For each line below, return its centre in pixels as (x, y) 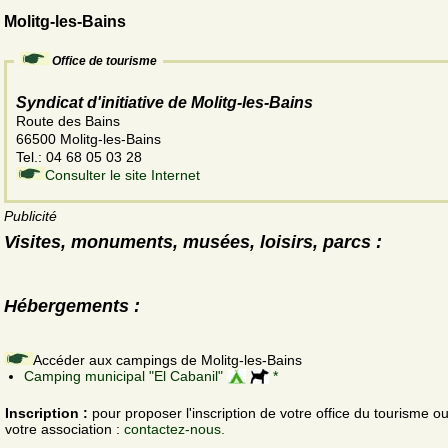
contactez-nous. (174, 429)
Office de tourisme (104, 61)
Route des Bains (70, 121)
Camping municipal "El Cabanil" (125, 375)
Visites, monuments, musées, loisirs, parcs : (193, 242)
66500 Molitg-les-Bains (88, 139)
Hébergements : (72, 305)
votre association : (64, 429)
